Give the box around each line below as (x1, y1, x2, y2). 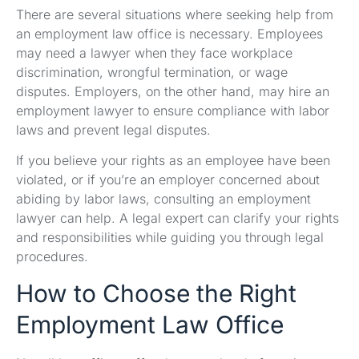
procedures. (16, 248, 88, 265)
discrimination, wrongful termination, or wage (16, 63, 288, 80)
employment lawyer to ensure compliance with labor (16, 102, 329, 119)
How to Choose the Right (16, 278, 296, 308)
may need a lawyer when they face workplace (16, 44, 292, 61)
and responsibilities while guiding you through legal (16, 229, 324, 246)
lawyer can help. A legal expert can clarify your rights (16, 210, 339, 227)
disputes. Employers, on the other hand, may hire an (16, 83, 329, 99)
